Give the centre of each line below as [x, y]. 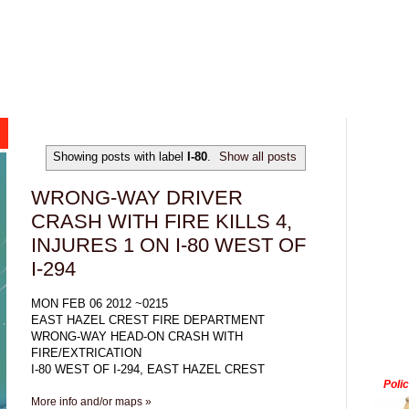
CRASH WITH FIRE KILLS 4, [162, 221]
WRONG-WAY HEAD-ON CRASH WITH [137, 336]
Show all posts [258, 157]
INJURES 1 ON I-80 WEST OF [168, 245]
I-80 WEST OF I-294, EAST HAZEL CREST [148, 369]
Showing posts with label [120, 157]
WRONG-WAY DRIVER [137, 197]
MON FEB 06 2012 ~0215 [100, 303]
